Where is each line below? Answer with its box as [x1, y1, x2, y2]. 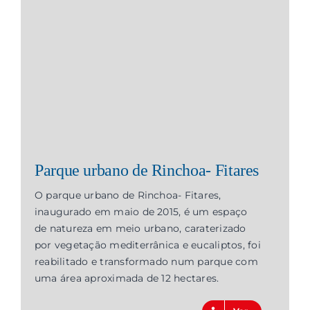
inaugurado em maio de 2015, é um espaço [34, 206, 248, 219]
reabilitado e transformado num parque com [34, 255, 258, 268]
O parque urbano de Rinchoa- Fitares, [34, 189, 221, 202]
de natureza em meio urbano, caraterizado [34, 222, 246, 235]
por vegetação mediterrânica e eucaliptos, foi [34, 239, 261, 252]
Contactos [132, 31, 178, 43]
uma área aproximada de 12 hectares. [34, 272, 219, 285]
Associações [127, 70, 183, 82]
